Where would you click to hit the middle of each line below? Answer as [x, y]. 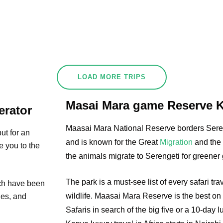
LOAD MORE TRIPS [111, 77]
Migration [176, 142]
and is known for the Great [112, 142]
